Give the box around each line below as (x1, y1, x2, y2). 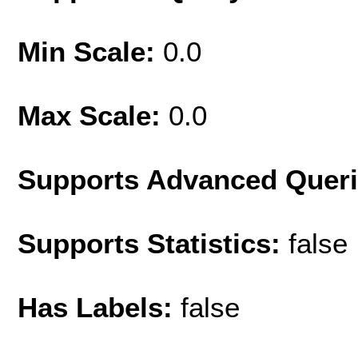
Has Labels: (18, 291, 181, 323)
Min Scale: (18, 35, 163, 67)
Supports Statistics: (18, 227, 288, 259)
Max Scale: (18, 99, 169, 131)
